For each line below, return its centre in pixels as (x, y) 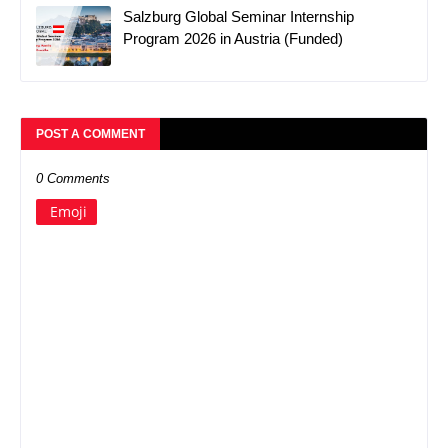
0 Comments (73, 179)
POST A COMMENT (90, 134)
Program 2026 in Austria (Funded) (233, 39)
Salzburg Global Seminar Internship (238, 17)
